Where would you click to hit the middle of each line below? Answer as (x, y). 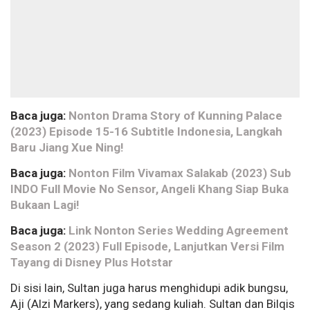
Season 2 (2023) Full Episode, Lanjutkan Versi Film (147, 247)
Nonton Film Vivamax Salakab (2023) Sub (180, 173)
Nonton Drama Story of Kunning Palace (175, 116)
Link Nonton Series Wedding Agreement (179, 231)
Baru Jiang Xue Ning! (67, 148)
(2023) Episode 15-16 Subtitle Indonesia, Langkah (146, 132)
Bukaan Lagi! (45, 205)
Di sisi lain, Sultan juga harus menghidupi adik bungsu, (149, 288)
